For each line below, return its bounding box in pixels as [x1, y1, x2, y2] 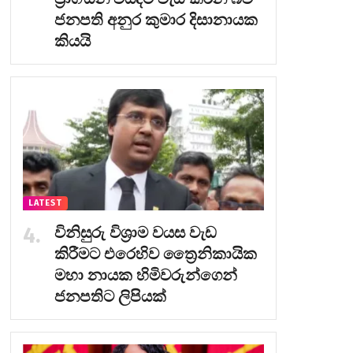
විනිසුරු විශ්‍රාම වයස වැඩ [54, 222, 217, 242]
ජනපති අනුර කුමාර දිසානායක [54, 10, 258, 30]
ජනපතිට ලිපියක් [54, 286, 166, 306]
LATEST [28, 197, 62, 208]
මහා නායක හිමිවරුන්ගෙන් [54, 265, 237, 284]
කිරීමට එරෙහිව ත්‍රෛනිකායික [54, 243, 257, 263]
